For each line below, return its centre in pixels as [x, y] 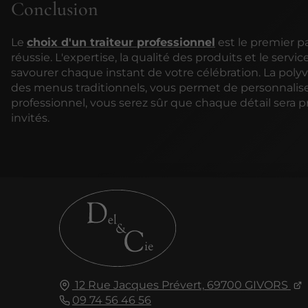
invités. [30, 118]
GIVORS [266, 285]
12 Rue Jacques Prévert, [139, 285]
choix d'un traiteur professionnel [121, 42]
